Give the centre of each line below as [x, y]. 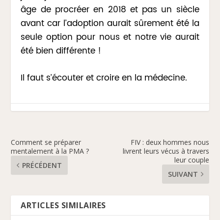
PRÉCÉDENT [42, 165]
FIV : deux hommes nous [170, 142]
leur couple [192, 160]
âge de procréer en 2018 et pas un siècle [110, 10]
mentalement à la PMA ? [50, 151]
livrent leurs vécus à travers [166, 151]
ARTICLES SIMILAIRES [63, 206]
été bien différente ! [61, 51]
